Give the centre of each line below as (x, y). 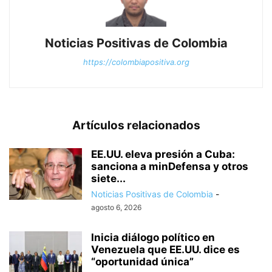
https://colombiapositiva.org (136, 62)
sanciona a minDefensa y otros (170, 167)
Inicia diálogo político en (153, 238)
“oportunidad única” (142, 262)
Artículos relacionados (136, 126)
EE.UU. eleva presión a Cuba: (163, 155)
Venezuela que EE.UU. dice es (165, 250)
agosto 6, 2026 (116, 208)
